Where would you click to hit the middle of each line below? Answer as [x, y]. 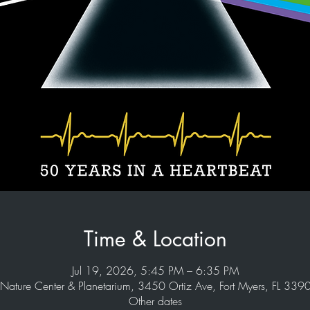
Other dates [155, 301]
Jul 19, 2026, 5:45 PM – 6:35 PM [155, 271]
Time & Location [155, 239]
